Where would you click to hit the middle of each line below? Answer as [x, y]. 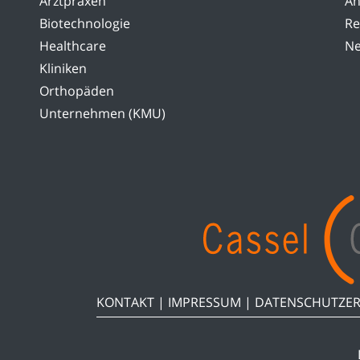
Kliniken [63, 68]
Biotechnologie [85, 23]
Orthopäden [77, 90]
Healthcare [73, 45]
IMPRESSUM [204, 302]
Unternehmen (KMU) [102, 113]
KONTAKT [125, 302]
